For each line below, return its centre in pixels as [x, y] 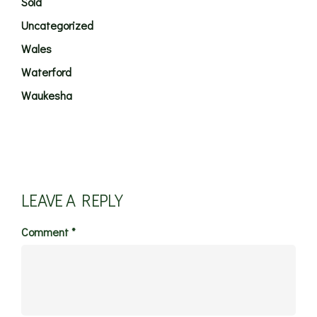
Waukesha [47, 96]
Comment [46, 232]
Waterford [46, 72]
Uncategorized [57, 25]
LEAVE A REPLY [72, 200]
